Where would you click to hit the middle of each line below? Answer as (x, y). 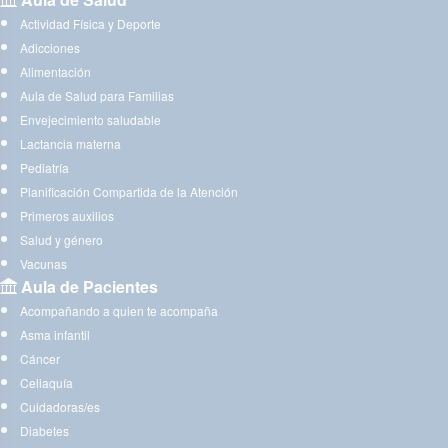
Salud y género (61, 239)
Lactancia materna (70, 143)
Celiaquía (46, 382)
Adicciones (50, 47)
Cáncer (40, 358)
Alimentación (55, 71)
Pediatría (44, 167)
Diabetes (44, 430)
